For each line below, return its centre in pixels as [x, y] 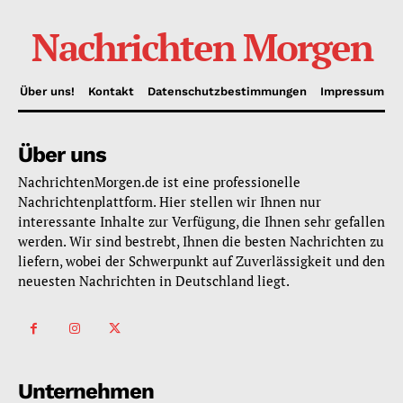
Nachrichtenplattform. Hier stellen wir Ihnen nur [170, 201]
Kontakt [111, 91]
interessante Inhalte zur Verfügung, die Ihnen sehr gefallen [201, 221]
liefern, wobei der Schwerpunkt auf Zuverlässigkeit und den [201, 260]
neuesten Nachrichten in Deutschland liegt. [154, 280]
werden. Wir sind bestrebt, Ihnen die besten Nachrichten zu [201, 241]
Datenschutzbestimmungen [227, 91]
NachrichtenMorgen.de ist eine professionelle [159, 181]
